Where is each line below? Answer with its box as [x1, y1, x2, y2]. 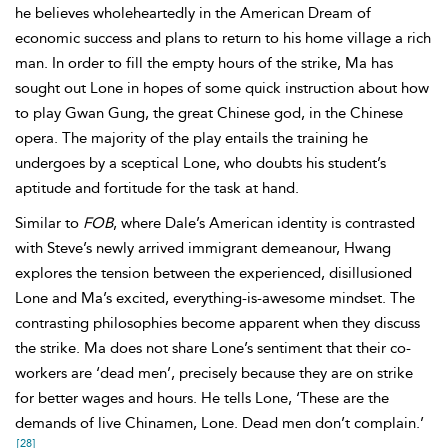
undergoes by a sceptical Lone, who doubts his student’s [15, 154, 386, 172]
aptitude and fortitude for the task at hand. [15, 179, 299, 197]
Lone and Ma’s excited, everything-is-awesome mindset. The [15, 289, 415, 307]
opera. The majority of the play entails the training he [15, 129, 368, 147]
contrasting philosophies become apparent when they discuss [15, 314, 420, 332]
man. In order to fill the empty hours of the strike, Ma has [15, 54, 393, 72]
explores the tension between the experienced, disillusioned [15, 264, 412, 282]
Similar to [15, 214, 83, 232]
